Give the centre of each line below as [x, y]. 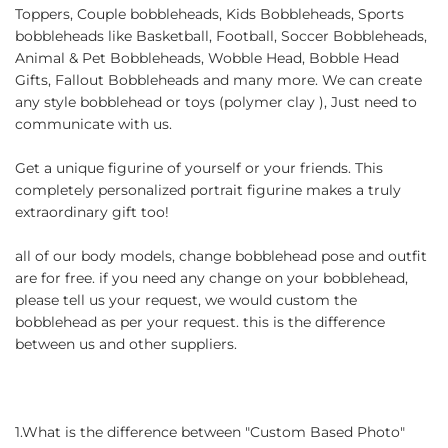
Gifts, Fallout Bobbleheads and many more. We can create [218, 79]
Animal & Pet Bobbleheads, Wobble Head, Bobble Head [207, 57]
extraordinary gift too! [92, 211]
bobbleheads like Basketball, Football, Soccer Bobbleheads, [221, 35]
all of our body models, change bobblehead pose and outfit [221, 255]
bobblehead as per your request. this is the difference [200, 321]
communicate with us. [93, 123]
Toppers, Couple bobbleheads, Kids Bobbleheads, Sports [209, 13]
